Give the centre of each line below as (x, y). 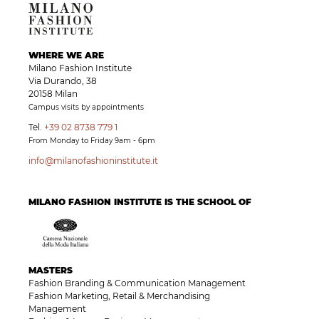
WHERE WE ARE (66, 56)
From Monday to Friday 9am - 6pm (92, 141)
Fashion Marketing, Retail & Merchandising (119, 296)
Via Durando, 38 (63, 81)
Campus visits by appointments (86, 108)
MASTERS (51, 271)
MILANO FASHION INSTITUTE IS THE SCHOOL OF (140, 202)
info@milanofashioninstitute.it (93, 161)
